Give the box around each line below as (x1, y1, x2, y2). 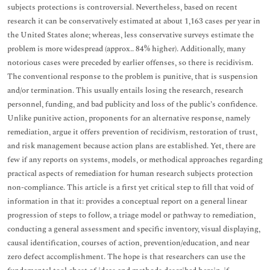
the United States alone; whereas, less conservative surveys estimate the (7, 29, 254, 41)
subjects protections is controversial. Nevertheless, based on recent (7, 1, 237, 13)
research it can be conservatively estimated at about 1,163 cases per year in (7, 15, 260, 27)
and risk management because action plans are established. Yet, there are (7, 140, 256, 152)
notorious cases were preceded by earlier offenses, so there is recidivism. (7, 57, 253, 69)
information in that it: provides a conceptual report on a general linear (7, 195, 247, 207)
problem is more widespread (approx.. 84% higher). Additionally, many (7, 43, 245, 55)
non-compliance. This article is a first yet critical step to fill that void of (7, 181, 254, 193)
